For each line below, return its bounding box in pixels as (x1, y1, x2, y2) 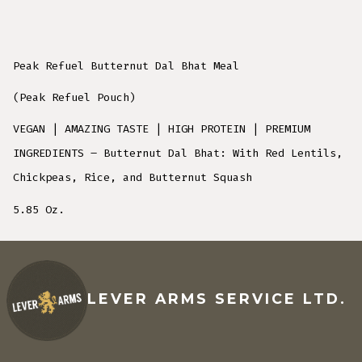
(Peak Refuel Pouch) (12, 90, 136, 105)
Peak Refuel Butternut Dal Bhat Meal (12, 58, 239, 73)
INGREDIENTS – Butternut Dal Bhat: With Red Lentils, (12, 146, 343, 161)
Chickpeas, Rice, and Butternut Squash (12, 170, 252, 185)
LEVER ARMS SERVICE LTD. (86, 289, 347, 307)
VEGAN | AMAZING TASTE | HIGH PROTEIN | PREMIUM (12, 122, 310, 137)
